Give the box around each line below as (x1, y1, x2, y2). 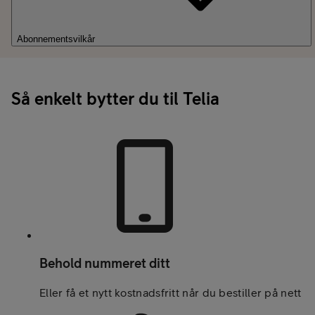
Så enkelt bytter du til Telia (11, 88, 219, 108)
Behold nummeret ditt (39, 255, 170, 271)
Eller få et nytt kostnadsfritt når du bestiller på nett (39, 286, 302, 300)
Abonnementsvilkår (17, 34, 95, 45)
